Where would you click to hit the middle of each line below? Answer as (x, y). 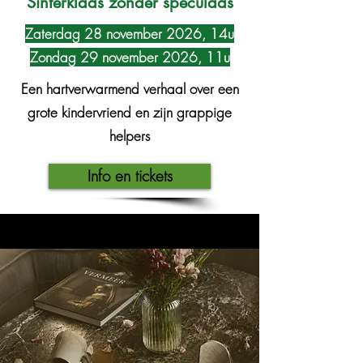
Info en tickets (130, 176)
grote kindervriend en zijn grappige (130, 112)
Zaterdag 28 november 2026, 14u (130, 34)
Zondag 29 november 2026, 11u (130, 57)
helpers (130, 136)
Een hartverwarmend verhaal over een (130, 89)
